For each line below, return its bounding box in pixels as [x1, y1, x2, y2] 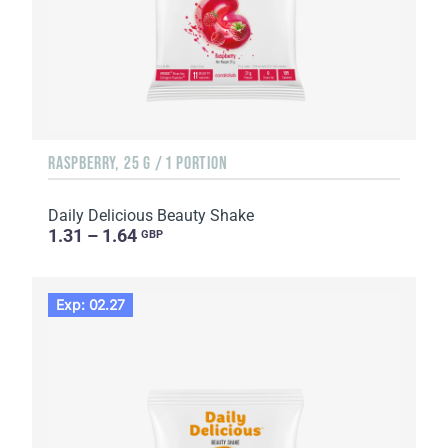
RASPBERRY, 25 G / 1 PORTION [48, 152, 228, 173]
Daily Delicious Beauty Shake [48, 205, 254, 225]
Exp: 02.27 [56, 296, 126, 314]
